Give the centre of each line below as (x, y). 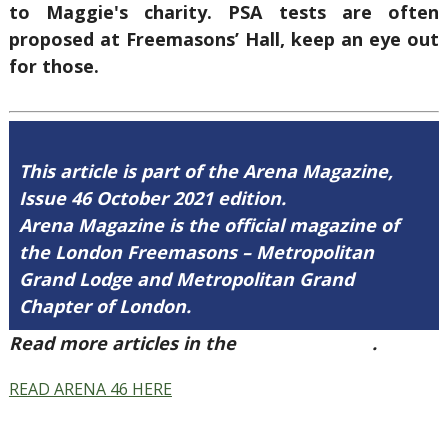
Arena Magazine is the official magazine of (208, 225)
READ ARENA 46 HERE (90, 389)
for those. (53, 66)
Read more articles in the (124, 343)
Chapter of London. (104, 306)
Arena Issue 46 (306, 343)
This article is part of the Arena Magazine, (205, 171)
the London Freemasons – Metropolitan (196, 252)
